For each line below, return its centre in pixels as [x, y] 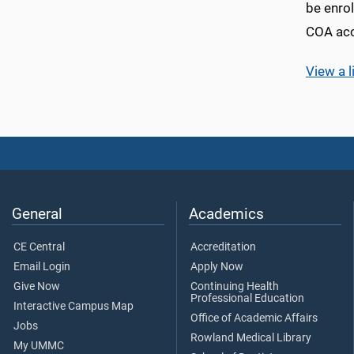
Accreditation [223, 247]
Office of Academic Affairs [254, 318]
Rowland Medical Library [251, 337]
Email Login [42, 266]
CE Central [39, 247]
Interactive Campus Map [73, 306]
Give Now [37, 286]
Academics [226, 213]
